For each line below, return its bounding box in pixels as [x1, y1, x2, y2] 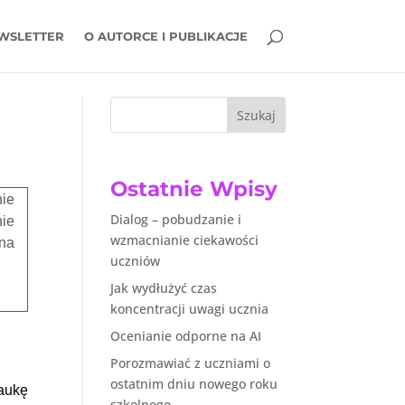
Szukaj [237, 106, 277, 124]
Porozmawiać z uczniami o [109, 354, 270, 372]
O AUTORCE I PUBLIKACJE [83, 29, 248, 43]
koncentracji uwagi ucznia [109, 300, 268, 318]
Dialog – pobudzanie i [109, 211, 241, 229]
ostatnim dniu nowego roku [109, 375, 278, 393]
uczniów [109, 252, 160, 270]
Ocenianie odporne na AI [109, 327, 261, 345]
